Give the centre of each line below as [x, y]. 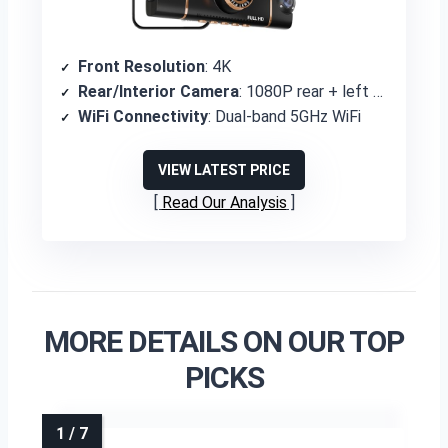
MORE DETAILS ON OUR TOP [224, 341]
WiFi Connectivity [143, 116]
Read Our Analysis [224, 202]
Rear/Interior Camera [158, 91]
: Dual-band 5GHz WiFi [284, 116]
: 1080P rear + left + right [306, 91]
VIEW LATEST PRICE [224, 170]
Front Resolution [141, 66]
